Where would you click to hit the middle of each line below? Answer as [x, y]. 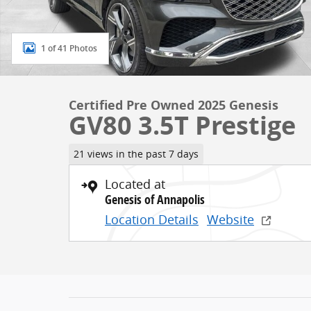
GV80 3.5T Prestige [182, 125]
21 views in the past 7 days [136, 154]
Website [230, 219]
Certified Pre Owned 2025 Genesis [174, 105]
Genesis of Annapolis [155, 199]
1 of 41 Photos [69, 48]
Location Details [152, 219]
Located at [135, 184]
